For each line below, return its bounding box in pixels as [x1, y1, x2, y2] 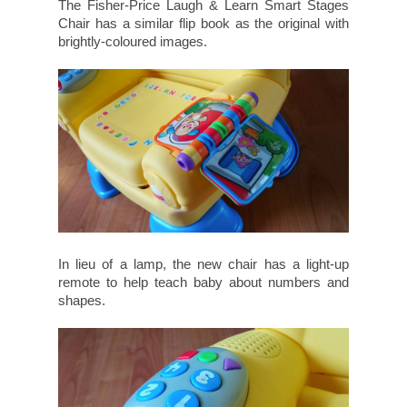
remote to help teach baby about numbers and [58, 274, 349, 291]
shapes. [58, 293, 105, 309]
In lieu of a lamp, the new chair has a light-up [58, 256, 349, 273]
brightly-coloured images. [58, 34, 207, 50]
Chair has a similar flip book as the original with [58, 15, 349, 32]
